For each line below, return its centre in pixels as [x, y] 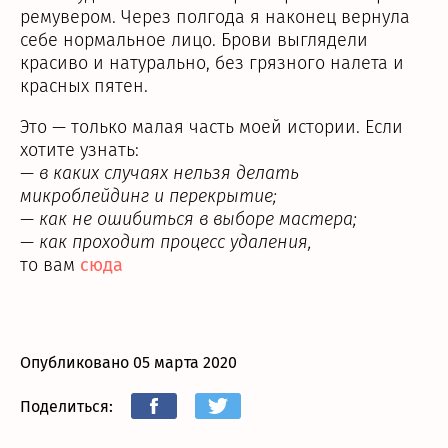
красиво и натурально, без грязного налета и [212, 63]
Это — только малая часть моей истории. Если [211, 127]
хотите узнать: [79, 150]
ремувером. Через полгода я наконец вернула [215, 17]
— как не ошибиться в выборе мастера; [188, 219]
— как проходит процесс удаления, [166, 242]
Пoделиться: [66, 406]
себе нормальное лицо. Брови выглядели [194, 40]
